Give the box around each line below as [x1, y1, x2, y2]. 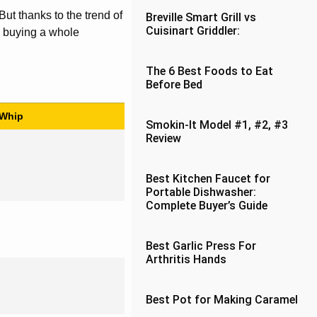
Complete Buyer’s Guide [146, 199, 268, 212]
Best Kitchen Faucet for [146, 172, 271, 185]
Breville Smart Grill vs [146, 11, 257, 24]
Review [146, 132, 182, 145]
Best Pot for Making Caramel [146, 293, 299, 306]
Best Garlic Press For [146, 239, 257, 253]
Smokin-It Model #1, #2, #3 [146, 118, 289, 132]
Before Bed [146, 78, 203, 91]
